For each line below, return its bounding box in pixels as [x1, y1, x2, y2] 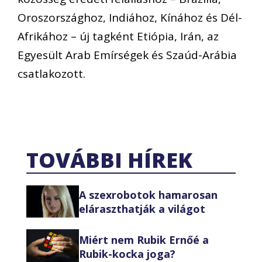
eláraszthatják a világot [79, 201, 205, 216]
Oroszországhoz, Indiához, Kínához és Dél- [18, 9, 242, 25]
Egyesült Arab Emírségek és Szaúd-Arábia [18, 47, 237, 63]
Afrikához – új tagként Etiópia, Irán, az [18, 28, 219, 44]
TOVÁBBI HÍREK [26, 146, 192, 175]
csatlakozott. [18, 65, 85, 81]
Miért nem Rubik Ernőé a [79, 233, 209, 247]
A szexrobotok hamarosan [79, 187, 218, 202]
